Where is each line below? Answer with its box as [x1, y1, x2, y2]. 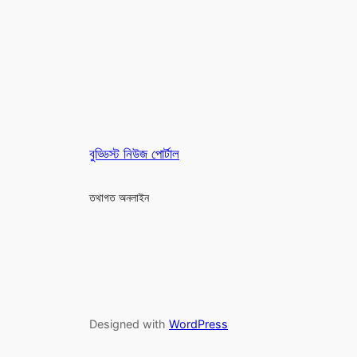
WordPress [169, 316, 228, 331]
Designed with [89, 316, 169, 331]
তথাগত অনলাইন [89, 190, 149, 205]
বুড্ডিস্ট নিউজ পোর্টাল [89, 146, 179, 163]
